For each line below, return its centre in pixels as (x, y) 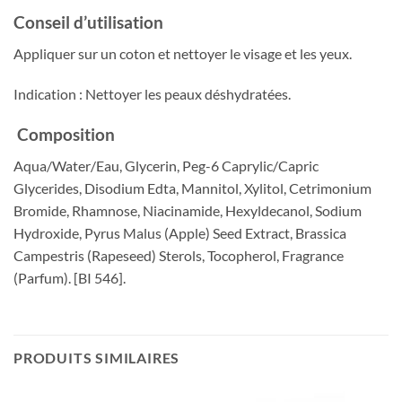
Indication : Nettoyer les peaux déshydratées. (152, 94)
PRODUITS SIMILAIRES (97, 357)
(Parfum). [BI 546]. (70, 277)
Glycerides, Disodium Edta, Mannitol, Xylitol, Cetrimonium (192, 188)
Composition (64, 135)
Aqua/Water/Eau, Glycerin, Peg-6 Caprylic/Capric (166, 165)
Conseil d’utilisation (88, 22)
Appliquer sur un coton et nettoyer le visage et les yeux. (183, 53)
